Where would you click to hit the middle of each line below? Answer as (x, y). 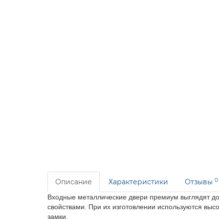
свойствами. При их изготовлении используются (126, 207)
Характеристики (138, 182)
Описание (74, 182)
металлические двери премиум (128, 197)
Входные (63, 197)
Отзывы (200, 182)
